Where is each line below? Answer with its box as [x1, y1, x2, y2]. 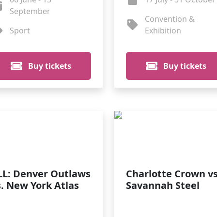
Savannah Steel [126, 179, 200, 192]
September [9, 6, 50, 16]
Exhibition [144, 25, 181, 36]
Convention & [144, 14, 195, 24]
